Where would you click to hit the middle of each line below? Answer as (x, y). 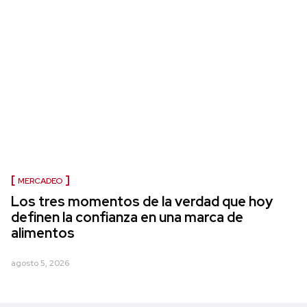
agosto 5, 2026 (40, 263)
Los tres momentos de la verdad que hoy (142, 201)
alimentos (43, 233)
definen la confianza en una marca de (127, 217)
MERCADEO (40, 181)
